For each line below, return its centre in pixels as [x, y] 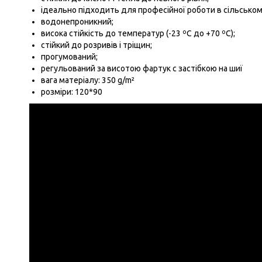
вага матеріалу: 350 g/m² [87, 80]
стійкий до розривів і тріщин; [96, 45]
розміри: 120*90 [71, 92]
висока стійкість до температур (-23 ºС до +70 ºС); [138, 33]
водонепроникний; [77, 22]
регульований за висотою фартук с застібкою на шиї [142, 68]
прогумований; [69, 57]
